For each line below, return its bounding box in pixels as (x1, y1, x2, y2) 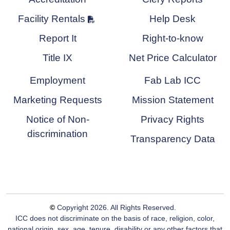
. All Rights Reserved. (107, 203, 176, 212)
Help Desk (149, 13, 196, 25)
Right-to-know (142, 33, 203, 44)
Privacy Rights (141, 114, 204, 125)
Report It (39, 33, 76, 44)
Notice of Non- (26, 114, 89, 125)
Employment (30, 75, 85, 86)
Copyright (55, 203, 90, 212)
